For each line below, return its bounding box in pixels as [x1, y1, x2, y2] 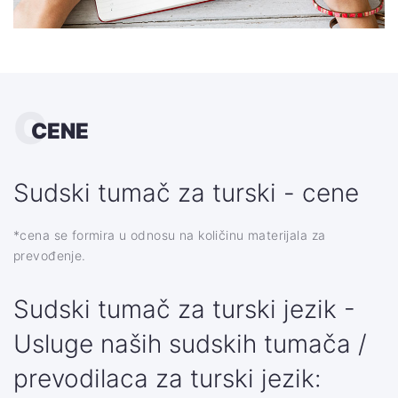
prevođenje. [13, 247, 86, 263]
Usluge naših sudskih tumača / [13, 328, 367, 359]
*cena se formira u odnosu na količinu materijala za [13, 227, 326, 243]
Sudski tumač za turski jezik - [13, 293, 355, 324]
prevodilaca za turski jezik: [13, 362, 322, 394]
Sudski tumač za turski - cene [13, 177, 359, 208]
